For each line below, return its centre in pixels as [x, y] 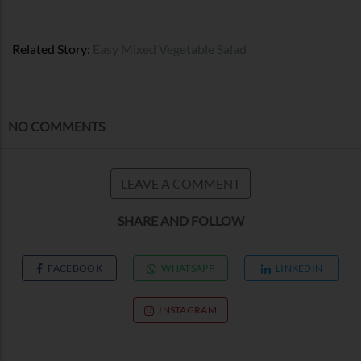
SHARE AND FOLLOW [180, 220]
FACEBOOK [75, 268]
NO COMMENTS [56, 126]
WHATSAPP [188, 268]
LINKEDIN [299, 268]
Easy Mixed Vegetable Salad [170, 48]
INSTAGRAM [188, 309]
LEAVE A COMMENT [180, 183]
